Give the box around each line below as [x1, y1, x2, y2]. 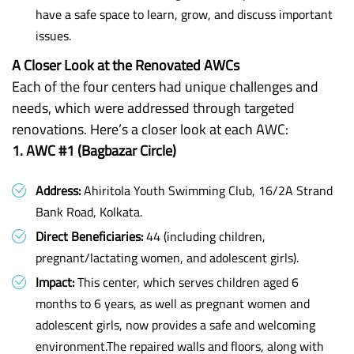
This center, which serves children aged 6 [74, 273, 299, 292]
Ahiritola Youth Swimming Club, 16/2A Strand [81, 181, 333, 200]
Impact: [36, 273, 74, 292]
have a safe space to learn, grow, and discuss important [36, 5, 333, 24]
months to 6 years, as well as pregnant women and [36, 294, 310, 313]
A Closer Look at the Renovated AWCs [12, 55, 239, 76]
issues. [36, 26, 71, 45]
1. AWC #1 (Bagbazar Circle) [12, 140, 176, 161]
